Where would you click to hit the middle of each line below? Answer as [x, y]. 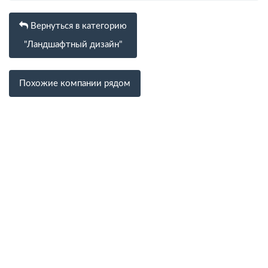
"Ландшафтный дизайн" [73, 45]
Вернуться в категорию [77, 26]
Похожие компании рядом [75, 83]
